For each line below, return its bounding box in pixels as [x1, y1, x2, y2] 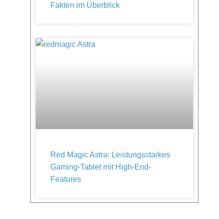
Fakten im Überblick [50, 1, 120, 9]
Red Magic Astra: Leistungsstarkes [50, 151, 170, 159]
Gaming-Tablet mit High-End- [50, 163, 151, 171]
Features [50, 175, 81, 183]
